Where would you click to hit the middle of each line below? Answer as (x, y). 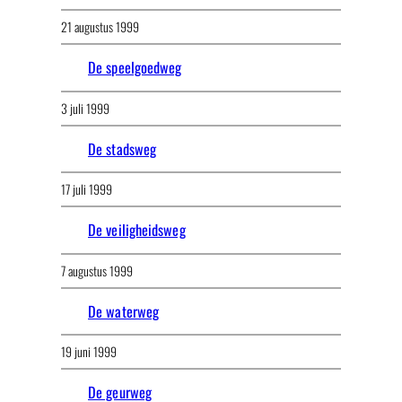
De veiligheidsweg (137, 230)
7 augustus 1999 (97, 270)
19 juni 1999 (89, 352)
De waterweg (124, 311)
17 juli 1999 (87, 189)
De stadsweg (122, 149)
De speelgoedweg (135, 68)
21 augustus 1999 (100, 27)
